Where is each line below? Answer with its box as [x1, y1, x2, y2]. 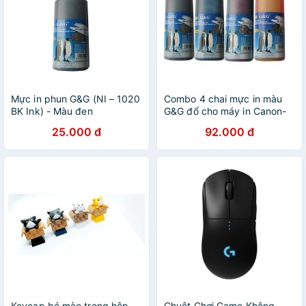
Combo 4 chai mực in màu [164, 93, 283, 105]
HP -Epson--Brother [164, 117, 253, 129]
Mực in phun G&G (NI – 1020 [11, 93, 140, 105]
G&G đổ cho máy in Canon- [164, 105, 287, 117]
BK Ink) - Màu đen [11, 105, 93, 117]
